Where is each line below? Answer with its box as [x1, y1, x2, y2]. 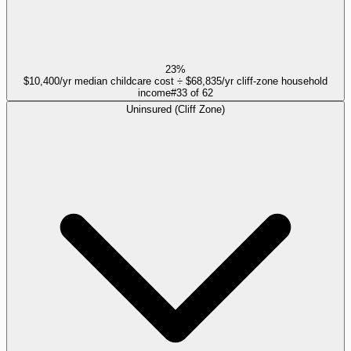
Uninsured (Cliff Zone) [126, 103, 225, 115]
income [138, 86, 171, 99]
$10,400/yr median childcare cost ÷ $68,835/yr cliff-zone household [24, 74, 327, 87]
